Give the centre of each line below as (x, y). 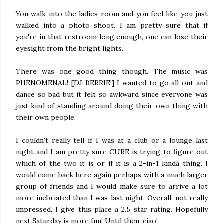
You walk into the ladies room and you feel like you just (112, 14)
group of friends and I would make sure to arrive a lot (112, 186)
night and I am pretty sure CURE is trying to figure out (112, 152)
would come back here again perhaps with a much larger (112, 175)
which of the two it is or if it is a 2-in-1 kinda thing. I (112, 163)
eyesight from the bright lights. (70, 48)
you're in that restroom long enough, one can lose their (112, 37)
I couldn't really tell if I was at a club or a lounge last (112, 140)
